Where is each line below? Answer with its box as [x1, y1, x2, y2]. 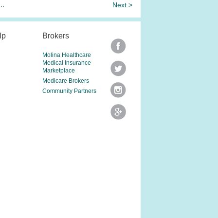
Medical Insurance [42, 59, 91, 66]
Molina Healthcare [42, 52, 91, 58]
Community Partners [42, 88, 96, 94]
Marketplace [42, 67, 75, 74]
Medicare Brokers [42, 77, 89, 84]
